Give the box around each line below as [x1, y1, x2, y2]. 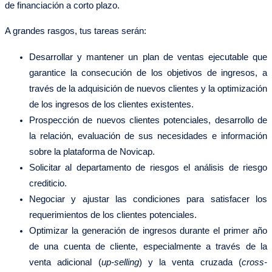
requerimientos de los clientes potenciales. [29, 210, 197, 220]
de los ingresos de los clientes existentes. [29, 100, 194, 110]
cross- [242, 257, 268, 268]
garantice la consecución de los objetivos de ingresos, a [29, 68, 267, 78]
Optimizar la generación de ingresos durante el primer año [29, 226, 267, 236]
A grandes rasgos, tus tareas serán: [5, 26, 146, 36]
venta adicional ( [29, 257, 101, 268]
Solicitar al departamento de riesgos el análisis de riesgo [29, 163, 267, 173]
